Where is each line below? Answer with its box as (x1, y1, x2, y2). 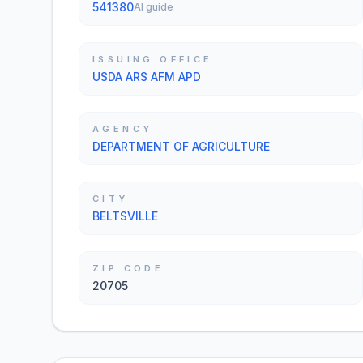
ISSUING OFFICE (92, 53, 213, 65)
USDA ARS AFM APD (92, 70, 201, 83)
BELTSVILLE (92, 209, 158, 223)
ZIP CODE (92, 263, 164, 274)
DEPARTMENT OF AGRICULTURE (92, 139, 270, 153)
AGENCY (92, 123, 153, 135)
